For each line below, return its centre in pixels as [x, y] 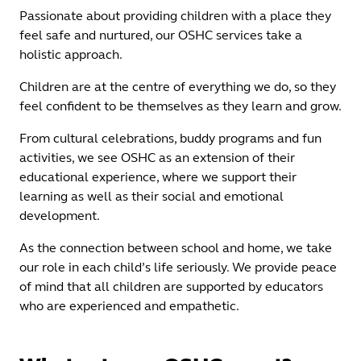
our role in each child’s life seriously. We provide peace [178, 267]
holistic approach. [71, 54]
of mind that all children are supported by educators [171, 286]
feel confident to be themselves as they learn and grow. [180, 106]
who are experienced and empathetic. [131, 306]
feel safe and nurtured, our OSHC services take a [161, 35]
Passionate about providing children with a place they [175, 16]
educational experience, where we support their [158, 177]
